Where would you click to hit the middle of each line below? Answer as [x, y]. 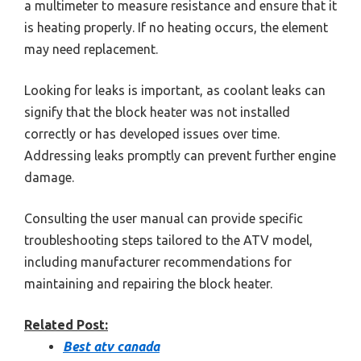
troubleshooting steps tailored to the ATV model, [168, 241]
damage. [49, 178]
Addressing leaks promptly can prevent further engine [180, 156]
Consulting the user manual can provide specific [164, 219]
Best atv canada [111, 347]
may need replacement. [91, 50]
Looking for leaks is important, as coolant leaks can [175, 91]
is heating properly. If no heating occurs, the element [176, 28]
